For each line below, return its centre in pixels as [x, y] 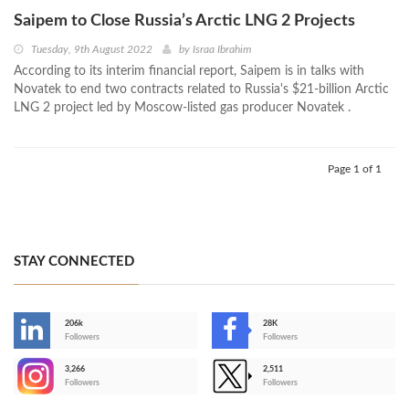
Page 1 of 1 [355, 169]
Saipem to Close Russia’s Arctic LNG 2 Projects [184, 21]
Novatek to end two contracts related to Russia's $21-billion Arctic [201, 90]
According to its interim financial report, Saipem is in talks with [189, 72]
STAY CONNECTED [74, 262]
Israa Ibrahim [222, 50]
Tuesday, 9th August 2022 [92, 50]
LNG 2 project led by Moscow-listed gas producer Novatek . [182, 108]
